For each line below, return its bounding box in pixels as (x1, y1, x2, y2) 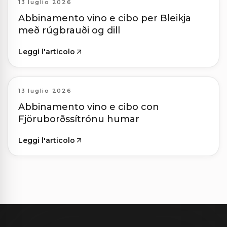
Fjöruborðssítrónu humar (18, 113, 139, 125)
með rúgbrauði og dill (18, 25, 120, 36)
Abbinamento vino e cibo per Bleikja (18, 13, 191, 24)
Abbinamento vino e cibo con (18, 101, 159, 113)
